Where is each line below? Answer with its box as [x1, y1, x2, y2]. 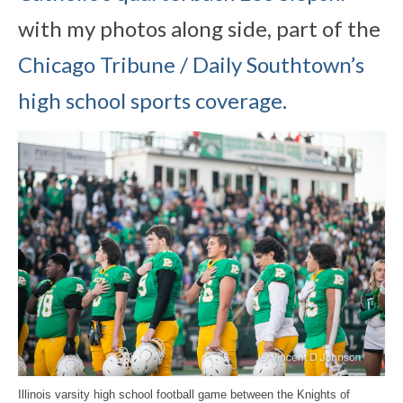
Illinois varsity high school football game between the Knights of [18, 388, 350, 401]
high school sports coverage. [18, 86, 287, 113]
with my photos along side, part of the [18, 14, 381, 41]
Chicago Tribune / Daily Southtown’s [18, 50, 364, 77]
